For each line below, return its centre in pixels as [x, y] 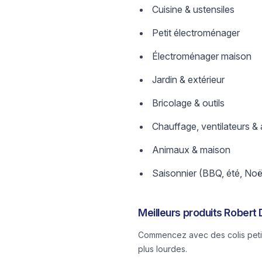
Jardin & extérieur [188, 80]
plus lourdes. [163, 249]
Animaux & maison [191, 150]
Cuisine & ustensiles [193, 9]
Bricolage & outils [188, 103]
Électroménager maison [202, 56]
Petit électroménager [196, 33]
